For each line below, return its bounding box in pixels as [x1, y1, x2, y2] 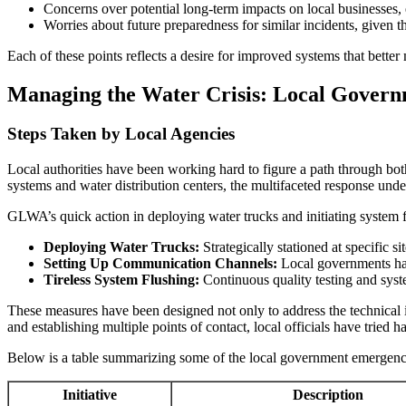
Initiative [63, 387, 117, 403]
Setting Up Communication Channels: [43, 256, 277, 272]
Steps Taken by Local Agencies [7, 124, 235, 144]
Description [293, 387, 363, 403]
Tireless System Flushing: [43, 272, 199, 288]
